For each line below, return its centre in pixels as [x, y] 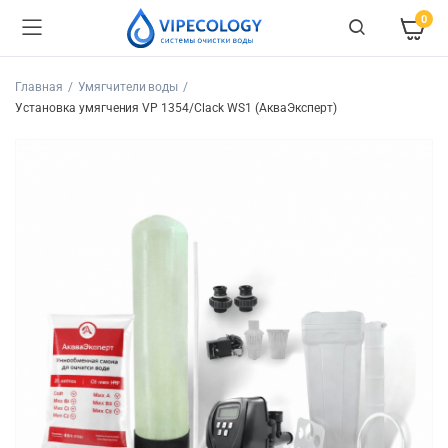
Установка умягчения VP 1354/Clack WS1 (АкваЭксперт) [176, 108]
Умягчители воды [128, 87]
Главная [39, 87]
